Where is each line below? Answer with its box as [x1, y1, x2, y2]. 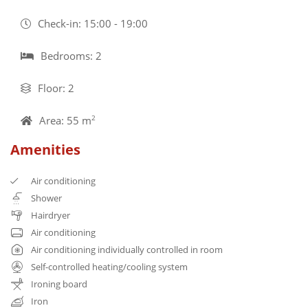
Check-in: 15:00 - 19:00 [38, 16, 148, 30]
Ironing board [31, 277, 87, 290]
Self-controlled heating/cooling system [31, 260, 188, 273]
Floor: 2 [38, 80, 74, 95]
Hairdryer [31, 208, 70, 221]
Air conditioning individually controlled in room [31, 243, 223, 256]
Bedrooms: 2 [41, 48, 102, 63]
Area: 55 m [39, 113, 91, 127]
